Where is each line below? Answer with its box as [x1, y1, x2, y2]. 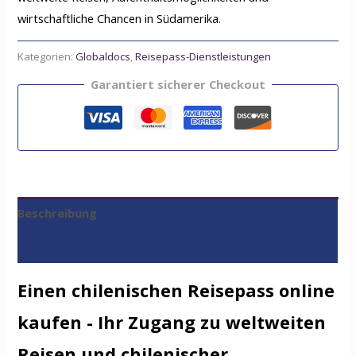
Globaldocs [75, 48, 131, 64]
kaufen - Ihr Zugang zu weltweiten [17, 310, 327, 334]
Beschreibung [17, 205, 98, 222]
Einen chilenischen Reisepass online [17, 278, 335, 302]
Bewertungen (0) [17, 238, 116, 254]
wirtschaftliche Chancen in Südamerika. [17, 10, 222, 26]
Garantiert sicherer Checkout [91, 76, 265, 93]
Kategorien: [17, 48, 76, 64]
